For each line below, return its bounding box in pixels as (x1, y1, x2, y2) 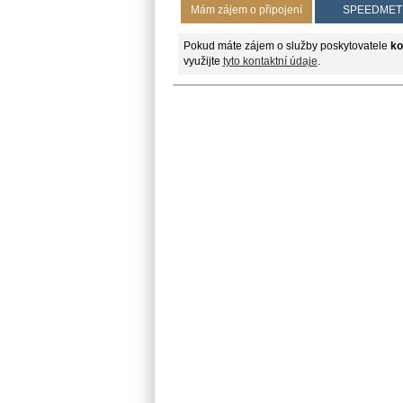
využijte (183, 55, 223, 67)
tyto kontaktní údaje (222, 55, 318, 67)
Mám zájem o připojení (190, 4, 302, 15)
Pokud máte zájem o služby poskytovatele (183, 40, 390, 51)
